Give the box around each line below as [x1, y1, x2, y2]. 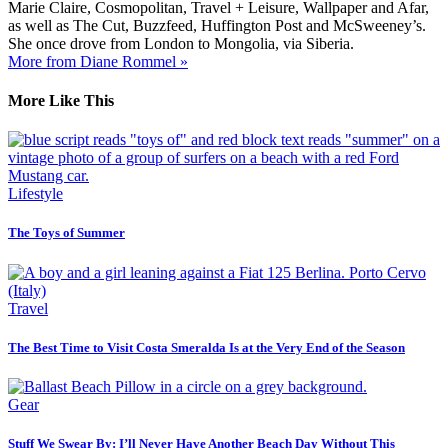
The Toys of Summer [8, 225, 125, 241]
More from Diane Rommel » [8, 52, 188, 70]
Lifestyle [8, 185, 63, 203]
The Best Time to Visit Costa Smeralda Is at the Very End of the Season [8, 339, 405, 355]
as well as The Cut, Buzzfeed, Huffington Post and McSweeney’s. [8, 16, 426, 34]
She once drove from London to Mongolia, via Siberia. [8, 34, 354, 52]
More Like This [8, 91, 114, 109]
